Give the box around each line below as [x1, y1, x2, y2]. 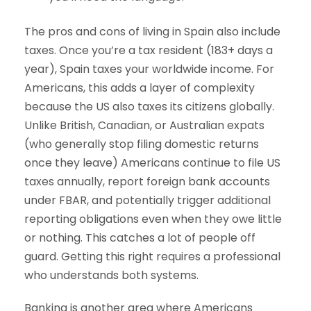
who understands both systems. [24, 267, 199, 284]
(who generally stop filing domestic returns [24, 136, 259, 153]
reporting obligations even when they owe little [24, 211, 282, 228]
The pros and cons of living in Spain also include [24, 24, 280, 40]
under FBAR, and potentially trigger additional [24, 192, 271, 209]
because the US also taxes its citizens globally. [24, 99, 274, 115]
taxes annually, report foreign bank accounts [24, 174, 270, 190]
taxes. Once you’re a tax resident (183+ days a [24, 42, 273, 59]
